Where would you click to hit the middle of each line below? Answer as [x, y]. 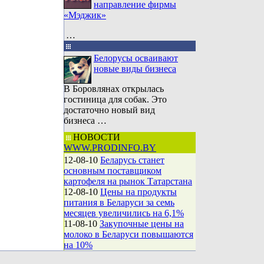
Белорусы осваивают [136, 58]
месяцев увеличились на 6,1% [124, 213]
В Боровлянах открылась [114, 89]
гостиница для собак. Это [115, 99]
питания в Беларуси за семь [119, 202]
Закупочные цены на [142, 224]
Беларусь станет [132, 160]
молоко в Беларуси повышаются [128, 234]
